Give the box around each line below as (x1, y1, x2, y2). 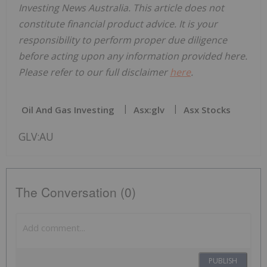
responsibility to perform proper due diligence (18, 33, 227, 46)
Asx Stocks (184, 103, 231, 116)
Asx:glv (133, 103, 164, 116)
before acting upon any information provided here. (18, 49, 247, 63)
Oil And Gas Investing (21, 103, 114, 116)
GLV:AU (18, 129, 54, 144)
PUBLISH (209, 255, 237, 266)
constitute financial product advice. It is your (18, 17, 218, 30)
